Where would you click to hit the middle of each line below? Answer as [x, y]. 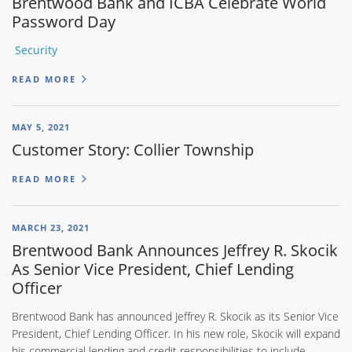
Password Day [64, 22]
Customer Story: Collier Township [133, 150]
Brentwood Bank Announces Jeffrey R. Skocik [175, 249]
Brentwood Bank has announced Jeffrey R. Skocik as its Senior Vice [175, 316]
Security [36, 50]
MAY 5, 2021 [41, 127]
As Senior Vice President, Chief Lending [153, 268]
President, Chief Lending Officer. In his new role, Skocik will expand [176, 333]
